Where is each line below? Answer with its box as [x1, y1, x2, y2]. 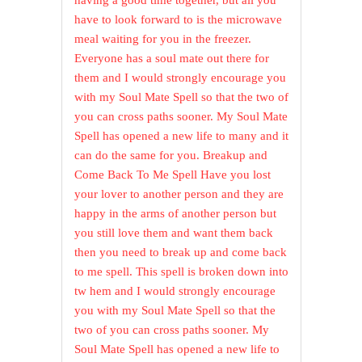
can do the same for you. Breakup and [74, 149, 268, 162]
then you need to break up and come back [74, 246, 288, 259]
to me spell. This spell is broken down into [74, 265, 289, 279]
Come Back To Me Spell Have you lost [74, 168, 271, 182]
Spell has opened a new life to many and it [74, 129, 289, 143]
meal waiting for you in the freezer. [74, 32, 252, 46]
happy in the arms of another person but [74, 207, 277, 221]
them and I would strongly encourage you [74, 71, 287, 85]
